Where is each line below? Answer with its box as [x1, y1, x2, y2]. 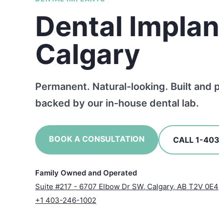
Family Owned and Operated [35, 168, 137, 177]
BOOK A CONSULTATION [49, 133, 145, 144]
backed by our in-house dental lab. [35, 97, 199, 109]
